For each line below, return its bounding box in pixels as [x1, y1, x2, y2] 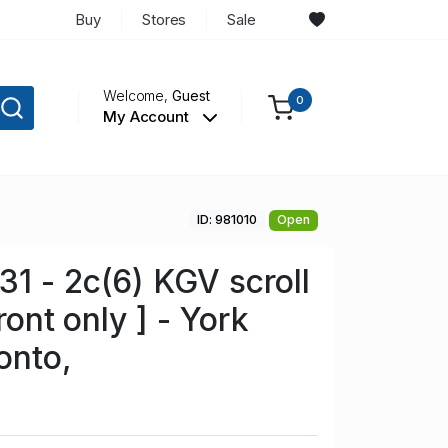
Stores [141, 9, 187, 29]
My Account [102, 107, 193, 127]
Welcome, [102, 87, 173, 105]
